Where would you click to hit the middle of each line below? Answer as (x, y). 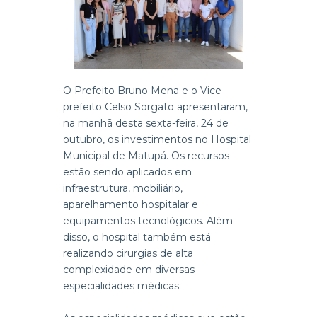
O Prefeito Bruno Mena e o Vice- (144, 90)
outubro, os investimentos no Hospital (157, 139)
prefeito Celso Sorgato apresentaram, (155, 106)
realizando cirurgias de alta (128, 253)
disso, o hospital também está (137, 237)
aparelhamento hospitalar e (131, 204)
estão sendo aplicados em (127, 172)
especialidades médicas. (122, 286)
